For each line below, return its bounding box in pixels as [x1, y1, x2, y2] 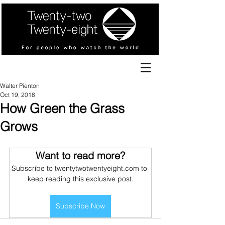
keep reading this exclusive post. [27, 174, 134, 183]
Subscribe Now [56, 201, 105, 210]
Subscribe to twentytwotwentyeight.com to [12, 164, 149, 173]
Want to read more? [36, 149, 125, 162]
